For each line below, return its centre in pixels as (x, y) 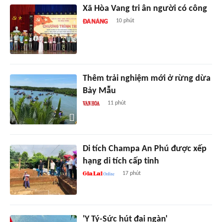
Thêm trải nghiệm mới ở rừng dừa (146, 79)
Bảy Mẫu (99, 91)
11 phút (117, 103)
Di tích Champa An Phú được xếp (144, 149)
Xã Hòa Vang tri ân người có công (145, 8)
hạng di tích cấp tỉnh (121, 162)
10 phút (125, 21)
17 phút (132, 174)
